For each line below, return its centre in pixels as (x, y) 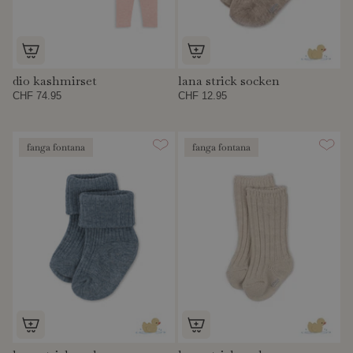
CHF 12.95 (203, 96)
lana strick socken (229, 81)
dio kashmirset (55, 81)
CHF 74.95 (37, 96)
